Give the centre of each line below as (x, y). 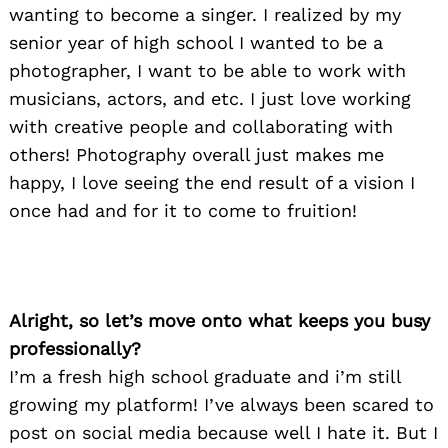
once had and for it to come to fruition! (183, 211)
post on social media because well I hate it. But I (223, 433)
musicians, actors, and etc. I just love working (210, 99)
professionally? (75, 349)
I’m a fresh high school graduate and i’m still (205, 377)
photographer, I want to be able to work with (207, 71)
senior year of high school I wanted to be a (196, 43)
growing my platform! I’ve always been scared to (221, 405)
